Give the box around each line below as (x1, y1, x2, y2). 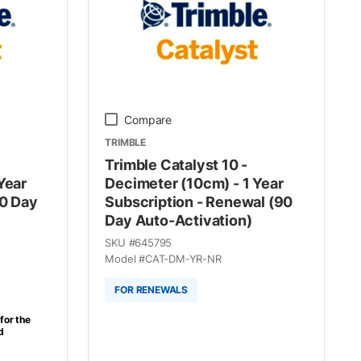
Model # (105, 251, 146, 265)
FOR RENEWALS (114, 284, 189, 296)
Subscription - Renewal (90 (105, 193, 293, 210)
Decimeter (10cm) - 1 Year (105, 174, 284, 192)
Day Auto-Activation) (105, 211, 252, 229)
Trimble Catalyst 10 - (105, 156, 248, 173)
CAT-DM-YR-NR (145, 251, 222, 265)
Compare (124, 112, 172, 127)
